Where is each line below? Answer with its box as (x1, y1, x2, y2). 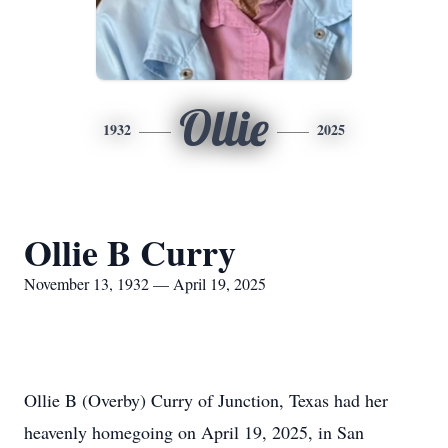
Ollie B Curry (24, 226, 236, 278)
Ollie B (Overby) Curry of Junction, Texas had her (24, 388, 388, 412)
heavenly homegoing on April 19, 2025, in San (24, 420, 364, 444)
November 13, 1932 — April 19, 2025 (24, 273, 266, 294)
